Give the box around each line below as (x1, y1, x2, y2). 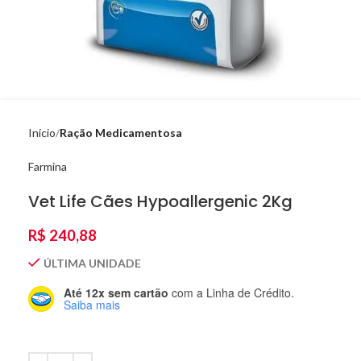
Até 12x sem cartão (64, 284, 168, 301)
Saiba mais (64, 297, 120, 313)
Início (28, 126, 56, 139)
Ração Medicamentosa (60, 126, 182, 139)
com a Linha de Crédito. (168, 284, 294, 301)
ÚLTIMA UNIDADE (44, 256, 141, 270)
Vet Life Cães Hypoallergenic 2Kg (28, 190, 293, 213)
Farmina (28, 160, 67, 173)
